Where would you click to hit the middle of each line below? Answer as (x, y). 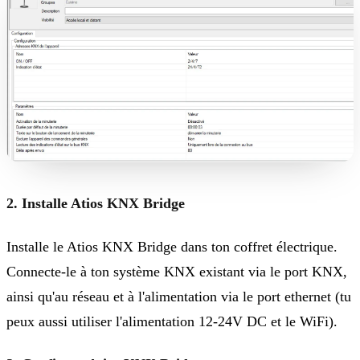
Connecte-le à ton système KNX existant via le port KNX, (177, 271)
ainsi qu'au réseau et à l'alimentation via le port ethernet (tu (179, 296)
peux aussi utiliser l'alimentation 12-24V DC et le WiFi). (172, 321)
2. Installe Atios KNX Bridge (96, 204)
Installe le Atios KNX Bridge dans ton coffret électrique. (172, 246)
